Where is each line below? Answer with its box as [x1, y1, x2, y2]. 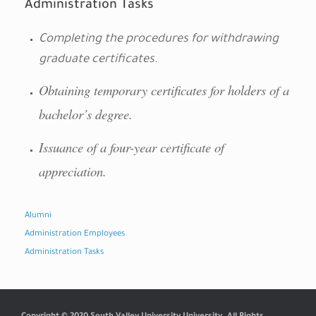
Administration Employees [25, 229, 125, 239]
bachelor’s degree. [38, 104, 133, 123]
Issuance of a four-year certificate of [38, 138, 224, 156]
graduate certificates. [38, 53, 158, 67]
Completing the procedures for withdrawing [38, 32, 279, 47]
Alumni [25, 211, 51, 221]
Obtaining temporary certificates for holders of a [38, 80, 289, 99]
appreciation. [38, 162, 107, 180]
